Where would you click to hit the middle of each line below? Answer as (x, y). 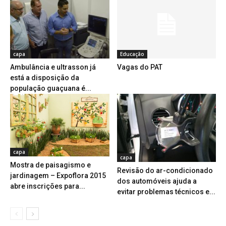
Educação (132, 54)
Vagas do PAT (139, 67)
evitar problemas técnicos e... (166, 191)
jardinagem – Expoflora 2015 (58, 176)
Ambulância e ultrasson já (53, 67)
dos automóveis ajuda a (157, 181)
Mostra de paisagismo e (50, 165)
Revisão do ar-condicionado (165, 170)
